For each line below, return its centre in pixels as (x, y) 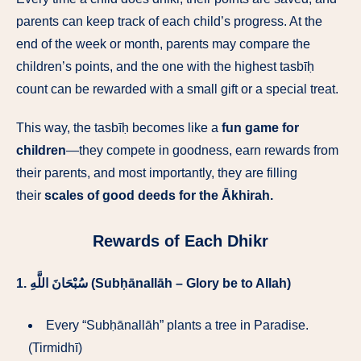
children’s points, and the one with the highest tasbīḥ (165, 66)
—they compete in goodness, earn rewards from (202, 151)
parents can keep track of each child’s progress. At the (169, 21)
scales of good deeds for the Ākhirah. (159, 196)
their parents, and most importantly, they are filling (157, 173)
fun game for (260, 128)
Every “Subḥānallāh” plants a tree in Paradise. (177, 326)
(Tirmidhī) (55, 348)
